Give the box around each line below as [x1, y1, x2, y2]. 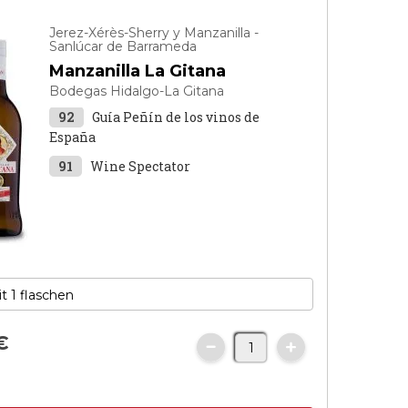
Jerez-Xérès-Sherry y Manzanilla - [49, 25, 260, 41]
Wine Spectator [90, 158, 191, 175]
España [49, 128, 97, 146]
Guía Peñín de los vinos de [92, 108, 260, 126]
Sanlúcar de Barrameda [49, 38, 198, 55]
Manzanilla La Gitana [49, 61, 227, 81]
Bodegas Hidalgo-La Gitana [49, 83, 225, 99]
